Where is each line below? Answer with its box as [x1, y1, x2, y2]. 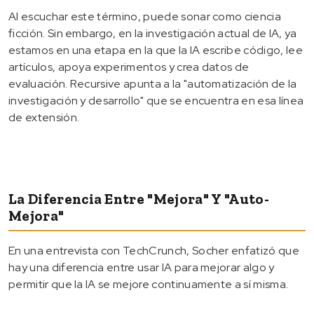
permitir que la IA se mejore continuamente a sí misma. [8, 276, 289, 292]
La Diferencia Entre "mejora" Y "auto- [8, 189, 269, 207]
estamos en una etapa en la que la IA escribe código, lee [8, 42, 303, 57]
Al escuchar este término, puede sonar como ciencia [8, 8, 282, 24]
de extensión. [8, 109, 80, 125]
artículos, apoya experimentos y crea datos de [8, 59, 250, 74]
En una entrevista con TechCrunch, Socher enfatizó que [8, 243, 299, 258]
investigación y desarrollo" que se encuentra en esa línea [8, 93, 304, 108]
